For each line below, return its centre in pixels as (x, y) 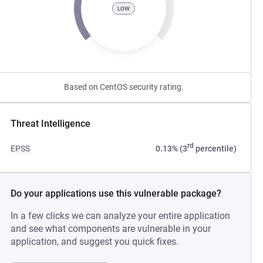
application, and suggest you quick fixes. (95, 242)
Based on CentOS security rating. (124, 87)
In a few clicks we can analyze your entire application (121, 216)
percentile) (215, 149)
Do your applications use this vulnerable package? (116, 193)
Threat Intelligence (51, 124)
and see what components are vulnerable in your (111, 229)
